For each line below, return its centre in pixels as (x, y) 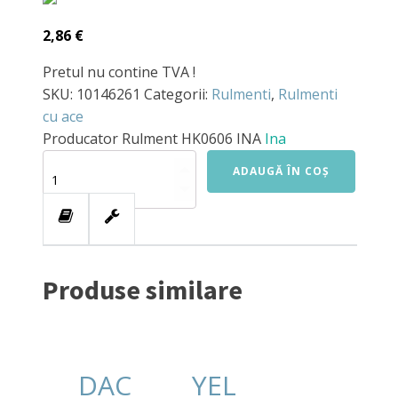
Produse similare (143, 290)
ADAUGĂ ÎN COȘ (281, 171)
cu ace (63, 117)
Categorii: (178, 95)
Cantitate (64, 166)
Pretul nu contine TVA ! (119, 72)
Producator (82, 139)
